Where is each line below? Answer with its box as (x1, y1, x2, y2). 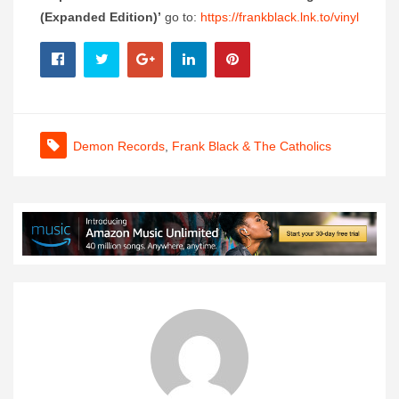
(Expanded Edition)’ (40, 10, 161, 25)
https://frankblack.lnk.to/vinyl (200, 10, 359, 25)
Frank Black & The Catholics (172, 139, 331, 154)
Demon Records (73, 139, 165, 154)
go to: (161, 10, 200, 25)
